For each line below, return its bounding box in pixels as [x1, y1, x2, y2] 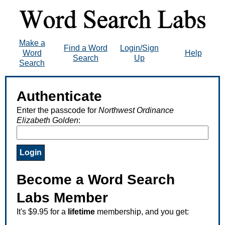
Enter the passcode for [17, 105, 98, 115]
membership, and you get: [95, 207, 189, 216]
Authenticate [17, 88, 102, 104]
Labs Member [17, 189, 108, 205]
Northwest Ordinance [98, 105, 174, 115]
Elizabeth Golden [17, 116, 78, 125]
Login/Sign [120, 43, 159, 52]
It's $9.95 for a [17, 207, 68, 216]
